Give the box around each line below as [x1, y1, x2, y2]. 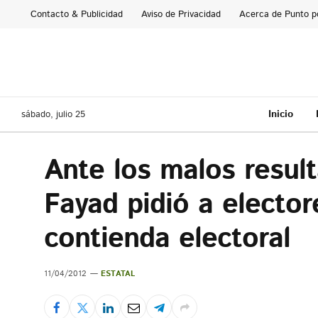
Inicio [268, 106, 293, 121]
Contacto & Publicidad [31, 7, 123, 21]
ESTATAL [101, 268, 136, 280]
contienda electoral [44, 219, 290, 259]
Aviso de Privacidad [141, 7, 221, 21]
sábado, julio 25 [21, 107, 85, 121]
